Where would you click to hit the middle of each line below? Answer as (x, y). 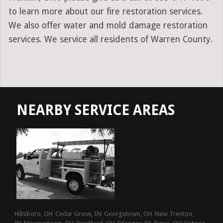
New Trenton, (174, 214)
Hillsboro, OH (33, 214)
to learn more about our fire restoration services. (105, 12)
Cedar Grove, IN (78, 214)
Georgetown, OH (128, 214)
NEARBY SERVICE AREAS (96, 111)
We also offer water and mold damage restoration (108, 26)
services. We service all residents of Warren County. (110, 40)
